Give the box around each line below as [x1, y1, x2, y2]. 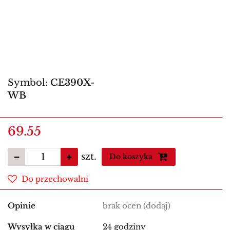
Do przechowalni [22, 174, 88, 184]
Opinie [8, 201, 35, 211]
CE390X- [50, 77, 94, 89]
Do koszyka [109, 152, 155, 162]
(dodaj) [143, 201, 170, 211]
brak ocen [103, 201, 143, 211]
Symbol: [8, 77, 50, 89]
